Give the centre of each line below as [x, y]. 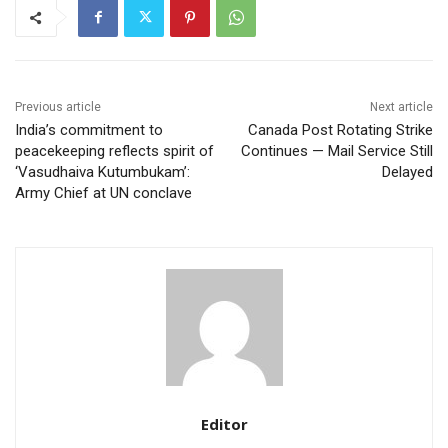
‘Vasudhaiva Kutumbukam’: [102, 172]
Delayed [407, 172]
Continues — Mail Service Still [336, 151]
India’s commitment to [89, 130]
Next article [401, 107]
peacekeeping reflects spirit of [114, 151]
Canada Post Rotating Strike [340, 130]
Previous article [58, 107]
